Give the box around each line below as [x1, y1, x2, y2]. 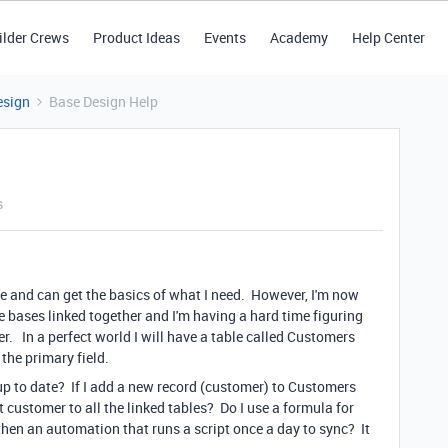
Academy [269, 28, 328, 47]
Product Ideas [92, 28, 180, 47]
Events [203, 28, 246, 47]
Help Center [351, 28, 425, 47]
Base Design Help [49, 92, 158, 111]
